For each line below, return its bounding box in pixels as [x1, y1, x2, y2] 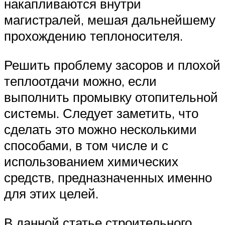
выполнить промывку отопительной [4, 88, 218, 105]
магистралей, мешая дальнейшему [4, 12, 215, 28]
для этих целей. [4, 185, 98, 201]
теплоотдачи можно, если [4, 72, 157, 89]
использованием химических [4, 153, 178, 169]
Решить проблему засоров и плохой [4, 56, 220, 73]
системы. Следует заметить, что [4, 104, 198, 121]
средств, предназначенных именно [4, 169, 212, 185]
